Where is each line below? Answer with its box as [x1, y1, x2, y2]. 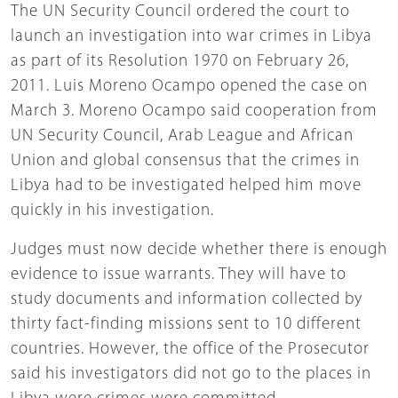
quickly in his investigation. [11, 203, 214, 220]
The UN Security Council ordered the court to [11, 4, 350, 21]
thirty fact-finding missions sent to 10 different [11, 316, 362, 334]
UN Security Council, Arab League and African [11, 128, 354, 146]
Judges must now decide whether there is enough [11, 242, 387, 259]
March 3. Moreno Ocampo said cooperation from [11, 103, 378, 121]
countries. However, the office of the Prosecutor [11, 341, 370, 359]
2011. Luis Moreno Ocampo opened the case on [11, 78, 368, 96]
